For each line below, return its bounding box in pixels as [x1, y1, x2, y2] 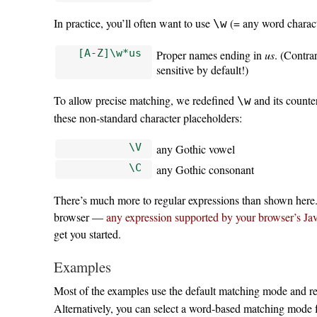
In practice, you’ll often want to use [53, 15, 213, 30]
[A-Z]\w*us [77, 46, 142, 59]
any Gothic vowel [156, 141, 236, 156]
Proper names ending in [156, 47, 265, 62]
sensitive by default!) [156, 62, 249, 77]
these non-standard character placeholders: [53, 110, 242, 125]
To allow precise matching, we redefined [53, 92, 237, 108]
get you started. [53, 226, 121, 241]
